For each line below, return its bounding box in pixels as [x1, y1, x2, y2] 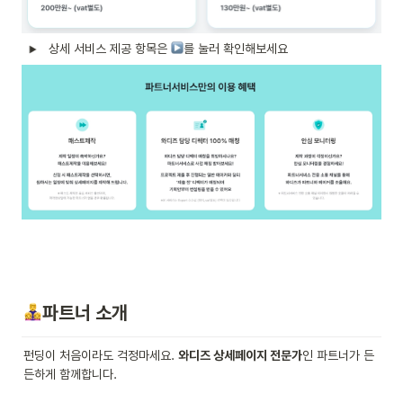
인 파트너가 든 [302, 348, 374, 363]
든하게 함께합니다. [23, 367, 117, 382]
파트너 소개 [42, 301, 128, 325]
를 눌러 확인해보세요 [184, 40, 288, 56]
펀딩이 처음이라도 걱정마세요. [23, 348, 178, 363]
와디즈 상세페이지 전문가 [178, 348, 302, 363]
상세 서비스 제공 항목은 [49, 40, 171, 56]
